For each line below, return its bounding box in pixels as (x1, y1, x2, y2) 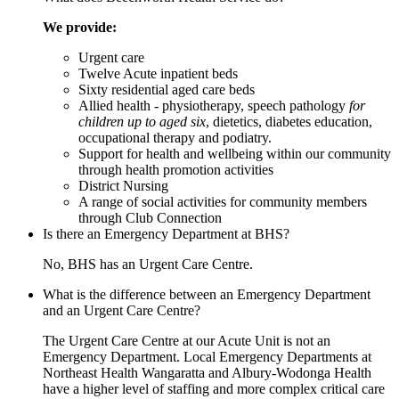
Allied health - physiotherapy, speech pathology (78, 97, 349, 113)
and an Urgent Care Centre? (43, 302, 200, 318)
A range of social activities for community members (78, 193, 367, 209)
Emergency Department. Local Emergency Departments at (43, 348, 371, 364)
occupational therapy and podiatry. (78, 129, 272, 145)
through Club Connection (78, 209, 222, 225)
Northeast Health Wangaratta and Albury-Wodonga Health (43, 364, 371, 380)
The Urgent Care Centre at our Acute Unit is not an (43, 332, 330, 348)
